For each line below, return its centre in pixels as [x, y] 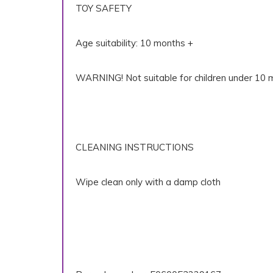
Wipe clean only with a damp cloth [148, 182]
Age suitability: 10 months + [134, 43]
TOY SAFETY [104, 8]
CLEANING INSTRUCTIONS [135, 147]
